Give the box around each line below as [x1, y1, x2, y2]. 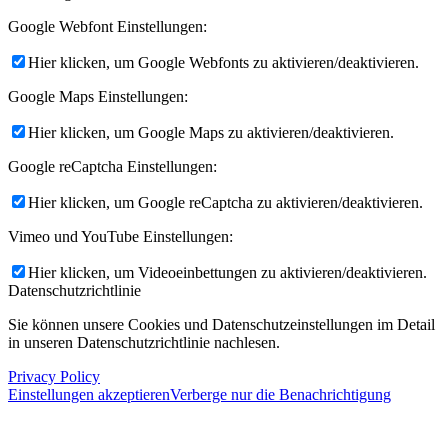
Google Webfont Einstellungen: [8, 18, 207, 36]
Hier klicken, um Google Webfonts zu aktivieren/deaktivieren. [28, 54, 419, 72]
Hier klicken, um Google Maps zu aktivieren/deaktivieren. [28, 124, 394, 142]
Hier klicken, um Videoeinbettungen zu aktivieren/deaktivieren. [28, 264, 427, 282]
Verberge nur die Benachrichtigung [170, 386, 391, 404]
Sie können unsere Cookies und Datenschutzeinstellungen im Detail [8, 316, 435, 334]
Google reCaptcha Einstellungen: [8, 158, 217, 176]
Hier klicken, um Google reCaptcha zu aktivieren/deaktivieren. [28, 194, 423, 212]
